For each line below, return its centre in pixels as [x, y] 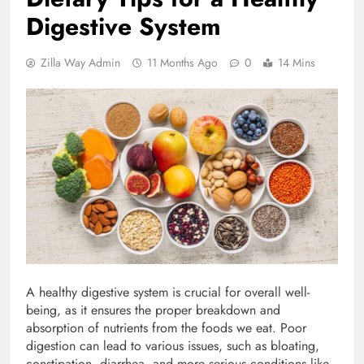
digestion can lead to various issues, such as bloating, [173, 345]
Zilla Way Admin [80, 62]
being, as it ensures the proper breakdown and [153, 310]
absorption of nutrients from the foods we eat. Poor [166, 327]
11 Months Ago [182, 62]
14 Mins [297, 62]
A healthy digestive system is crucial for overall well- [168, 292]
